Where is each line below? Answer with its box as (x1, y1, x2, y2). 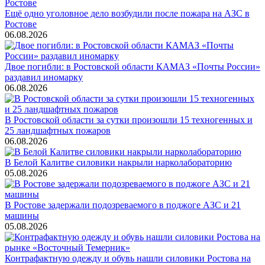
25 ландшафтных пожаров (5, 125, 111, 135)
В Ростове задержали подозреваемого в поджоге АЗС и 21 (5, 199, 241, 210)
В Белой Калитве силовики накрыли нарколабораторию (5, 157, 232, 167)
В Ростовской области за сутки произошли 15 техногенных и (5, 114, 253, 125)
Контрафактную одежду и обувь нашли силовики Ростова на (5, 253, 251, 263)
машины (5, 210, 39, 221)
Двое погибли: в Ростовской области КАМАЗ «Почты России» (5, 61, 260, 72)
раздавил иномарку (5, 72, 83, 82)
